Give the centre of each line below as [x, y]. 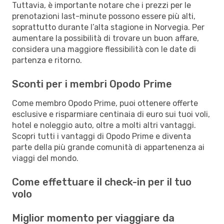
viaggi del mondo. [45, 158]
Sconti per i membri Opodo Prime [92, 84]
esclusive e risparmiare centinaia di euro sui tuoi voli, [111, 114]
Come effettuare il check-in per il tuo [102, 182]
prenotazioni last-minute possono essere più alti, [104, 16]
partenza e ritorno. [47, 60]
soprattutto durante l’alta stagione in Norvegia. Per [108, 27]
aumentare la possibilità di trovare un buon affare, [105, 38]
